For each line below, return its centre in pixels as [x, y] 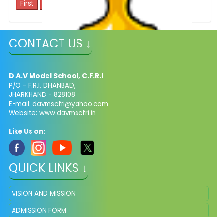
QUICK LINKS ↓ [48, 168]
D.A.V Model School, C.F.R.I [56, 76]
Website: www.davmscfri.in [52, 113]
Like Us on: [27, 132]
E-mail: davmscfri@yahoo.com [58, 104]
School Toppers [67, 52]
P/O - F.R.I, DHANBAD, [42, 85]
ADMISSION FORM [39, 210]
